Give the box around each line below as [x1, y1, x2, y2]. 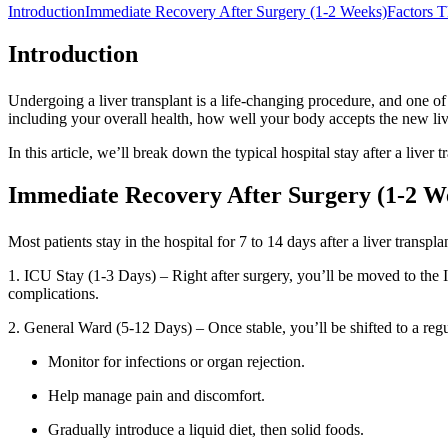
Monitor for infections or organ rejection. [48, 352, 305, 370]
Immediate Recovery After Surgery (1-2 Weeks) [85, 2, 387, 20]
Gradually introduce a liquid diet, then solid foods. [48, 420, 364, 438]
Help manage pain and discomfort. [48, 386, 265, 404]
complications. [8, 284, 99, 302]
